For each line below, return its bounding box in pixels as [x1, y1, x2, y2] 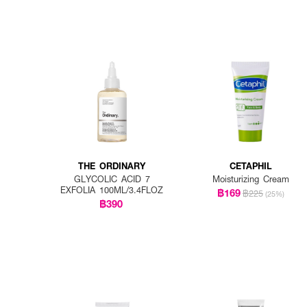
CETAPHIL [229, 159, 272, 172]
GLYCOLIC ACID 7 [73, 173, 150, 185]
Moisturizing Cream [212, 173, 289, 185]
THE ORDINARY [78, 159, 146, 172]
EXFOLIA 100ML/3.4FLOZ [60, 184, 164, 196]
